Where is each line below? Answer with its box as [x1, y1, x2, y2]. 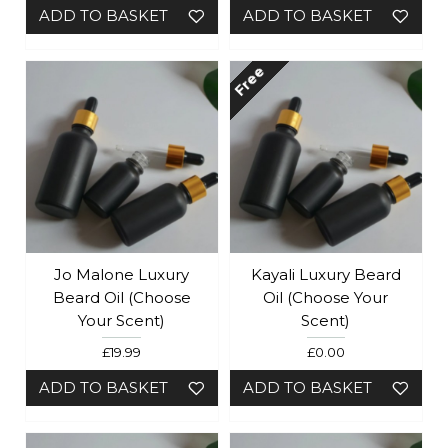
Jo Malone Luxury [54, 264, 190, 284]
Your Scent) [78, 310, 166, 330]
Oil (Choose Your [263, 287, 389, 307]
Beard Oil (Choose [52, 287, 191, 307]
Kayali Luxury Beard [250, 264, 401, 284]
